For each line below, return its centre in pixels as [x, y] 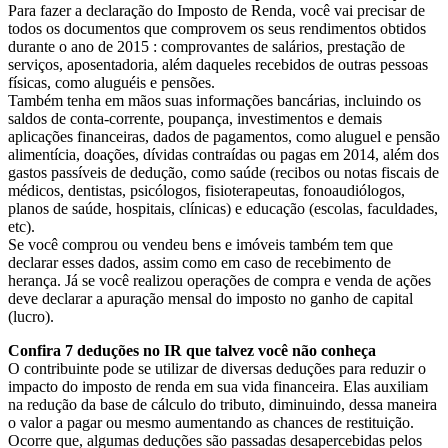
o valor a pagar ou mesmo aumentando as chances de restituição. [211, 422]
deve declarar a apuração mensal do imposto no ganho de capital [210, 298]
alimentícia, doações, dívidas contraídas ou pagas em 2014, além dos [223, 154]
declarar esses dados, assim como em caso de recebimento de [199, 262]
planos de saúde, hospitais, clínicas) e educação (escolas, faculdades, [223, 208]
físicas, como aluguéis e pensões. [111, 82]
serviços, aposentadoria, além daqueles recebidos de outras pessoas [218, 64]
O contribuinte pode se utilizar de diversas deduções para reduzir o [217, 368]
